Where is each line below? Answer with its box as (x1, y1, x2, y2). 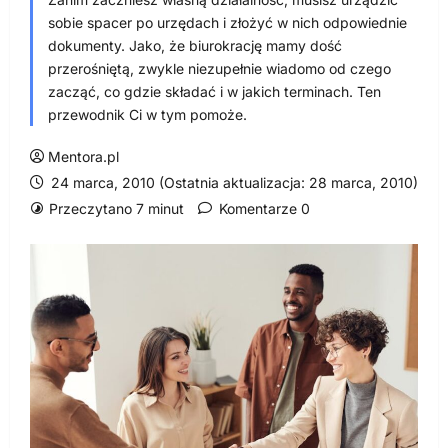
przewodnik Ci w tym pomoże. (48, 106, 247, 123)
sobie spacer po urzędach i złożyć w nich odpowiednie (48, 14, 407, 31)
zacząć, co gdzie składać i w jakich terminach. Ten (48, 83, 381, 100)
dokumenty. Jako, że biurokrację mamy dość (48, 37, 342, 54)
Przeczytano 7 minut (49, 200, 184, 217)
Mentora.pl (48, 148, 119, 165)
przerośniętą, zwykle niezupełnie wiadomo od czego (48, 60, 391, 77)
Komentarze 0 (219, 200, 310, 217)
